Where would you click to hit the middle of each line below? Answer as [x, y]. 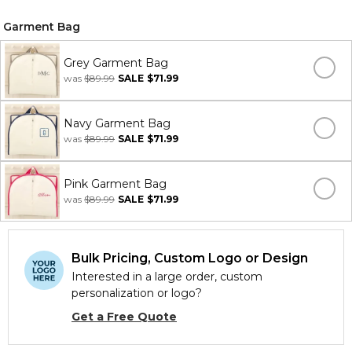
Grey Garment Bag [116, 63]
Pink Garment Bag [115, 184]
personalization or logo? [137, 293]
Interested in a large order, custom [167, 277]
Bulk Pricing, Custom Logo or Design [190, 258]
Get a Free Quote [124, 317]
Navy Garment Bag [117, 123]
